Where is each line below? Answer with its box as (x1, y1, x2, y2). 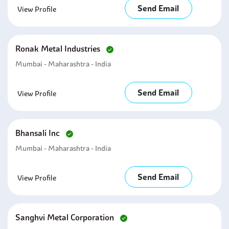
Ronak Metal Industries (15, 43, 102, 54)
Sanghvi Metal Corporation (15, 212, 116, 222)
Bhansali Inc (15, 128, 62, 138)
